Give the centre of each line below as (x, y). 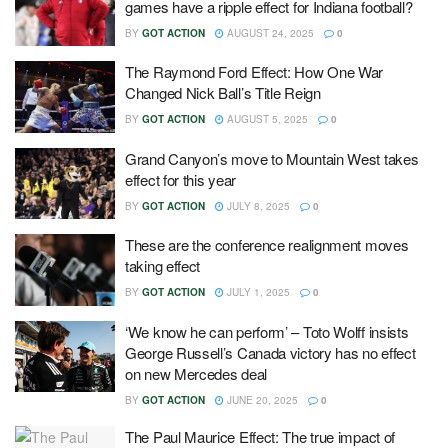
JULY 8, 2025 (257, 205)
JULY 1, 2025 (257, 292)
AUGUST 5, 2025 (266, 119)
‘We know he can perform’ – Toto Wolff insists (267, 331)
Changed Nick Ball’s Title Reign (223, 92)
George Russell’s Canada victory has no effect (270, 352)
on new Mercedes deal (196, 373)
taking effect (163, 265)
